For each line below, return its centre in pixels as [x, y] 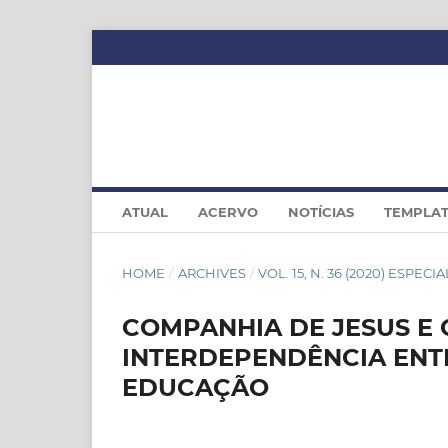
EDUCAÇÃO [195, 387]
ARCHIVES [211, 272]
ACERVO [228, 211]
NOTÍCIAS [321, 211]
